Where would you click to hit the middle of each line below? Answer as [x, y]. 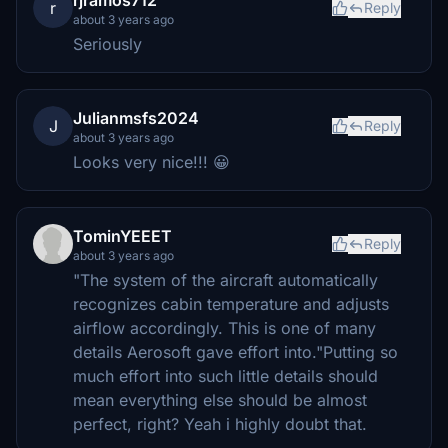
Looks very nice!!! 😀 [151, 161]
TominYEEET [122, 235]
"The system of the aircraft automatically [225, 279]
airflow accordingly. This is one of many [224, 327]
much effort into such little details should [225, 375]
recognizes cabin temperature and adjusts [231, 303]
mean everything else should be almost [220, 399]
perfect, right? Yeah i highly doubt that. [220, 423]
